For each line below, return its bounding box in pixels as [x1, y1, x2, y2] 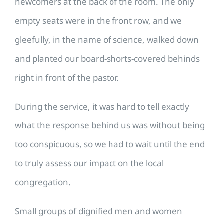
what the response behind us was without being [15, 119, 205, 131]
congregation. [15, 176, 71, 188]
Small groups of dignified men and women [15, 205, 182, 217]
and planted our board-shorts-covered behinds [15, 53, 200, 65]
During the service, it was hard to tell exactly [15, 101, 189, 112]
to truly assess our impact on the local [15, 157, 164, 169]
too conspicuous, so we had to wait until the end [15, 138, 205, 150]
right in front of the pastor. [15, 72, 119, 84]
